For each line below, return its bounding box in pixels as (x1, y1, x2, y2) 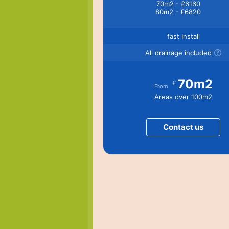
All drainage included (145, 48, 212, 57)
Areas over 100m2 (154, 92, 213, 101)
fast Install (167, 32, 200, 40)
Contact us (163, 122, 204, 132)
